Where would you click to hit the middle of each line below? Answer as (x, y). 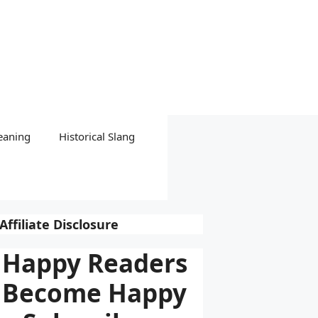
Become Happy (94, 293)
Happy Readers (94, 263)
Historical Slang (97, 136)
